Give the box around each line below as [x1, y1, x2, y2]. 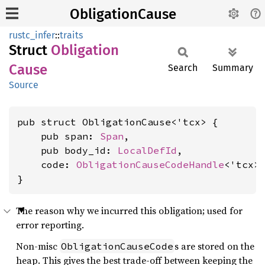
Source [9, 79, 38, 91]
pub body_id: [17, 144, 118, 156]
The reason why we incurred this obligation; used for [16, 204, 243, 217]
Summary [212, 62, 253, 73]
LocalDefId [118, 144, 177, 156]
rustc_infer [9, 30, 55, 41]
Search [168, 62, 198, 73]
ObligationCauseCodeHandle [76, 159, 224, 170]
